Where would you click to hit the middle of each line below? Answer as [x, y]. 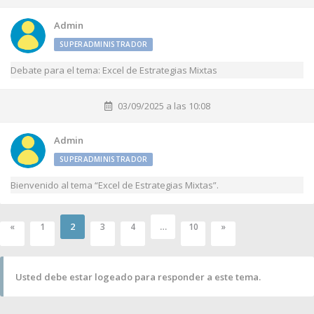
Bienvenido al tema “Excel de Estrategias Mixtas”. [115, 185]
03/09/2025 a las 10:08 [164, 106]
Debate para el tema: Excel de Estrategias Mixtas [114, 70]
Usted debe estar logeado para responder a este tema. [138, 277]
